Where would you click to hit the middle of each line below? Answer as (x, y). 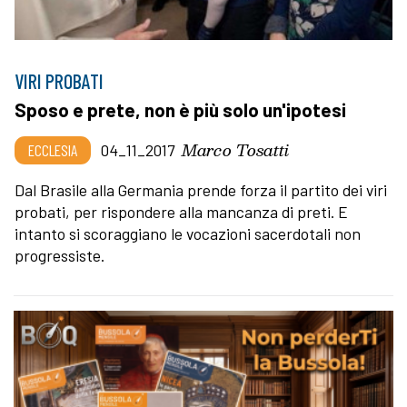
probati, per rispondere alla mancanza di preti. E (181, 211)
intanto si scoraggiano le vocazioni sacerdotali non (188, 233)
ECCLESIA (53, 149)
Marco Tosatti (235, 149)
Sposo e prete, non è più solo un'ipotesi (180, 109)
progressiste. (60, 255)
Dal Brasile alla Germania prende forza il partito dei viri (201, 189)
